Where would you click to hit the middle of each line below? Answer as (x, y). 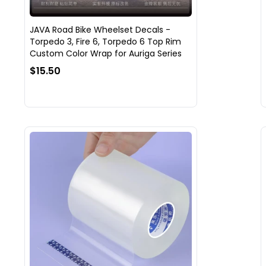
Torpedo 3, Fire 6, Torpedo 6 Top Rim (105, 41)
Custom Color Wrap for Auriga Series (105, 53)
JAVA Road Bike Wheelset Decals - (100, 29)
